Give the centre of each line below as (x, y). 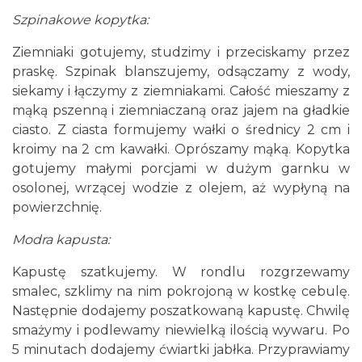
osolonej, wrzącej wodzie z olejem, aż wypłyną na (181, 188)
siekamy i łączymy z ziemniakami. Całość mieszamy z (181, 91)
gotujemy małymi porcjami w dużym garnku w (181, 168)
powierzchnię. (57, 207)
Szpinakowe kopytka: (80, 20)
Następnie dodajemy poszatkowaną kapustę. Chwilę (181, 311)
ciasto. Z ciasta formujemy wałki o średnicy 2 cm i (181, 130)
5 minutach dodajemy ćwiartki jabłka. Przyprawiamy (181, 349)
